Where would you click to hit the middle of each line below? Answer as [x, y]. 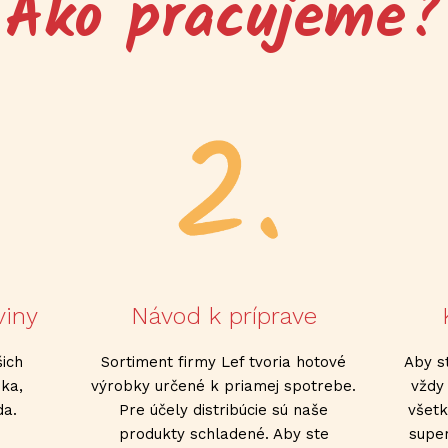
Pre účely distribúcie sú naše [224, 409]
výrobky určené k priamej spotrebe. [224, 385]
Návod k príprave [223, 315]
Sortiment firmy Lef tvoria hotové [224, 361]
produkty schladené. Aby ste [223, 433]
